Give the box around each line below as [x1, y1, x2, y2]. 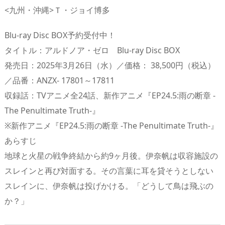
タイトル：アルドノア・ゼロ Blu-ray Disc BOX [5, 45, 180, 56]
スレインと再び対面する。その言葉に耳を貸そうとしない [5, 165, 213, 177]
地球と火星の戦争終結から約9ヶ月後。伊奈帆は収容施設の [5, 150, 218, 162]
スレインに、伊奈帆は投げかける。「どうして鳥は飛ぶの [5, 180, 213, 192]
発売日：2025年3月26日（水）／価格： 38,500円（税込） [5, 60, 215, 71]
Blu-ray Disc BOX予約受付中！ [5, 30, 116, 41]
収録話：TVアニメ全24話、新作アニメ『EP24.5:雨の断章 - [5, 90, 215, 101]
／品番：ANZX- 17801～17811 [5, 75, 115, 86]
